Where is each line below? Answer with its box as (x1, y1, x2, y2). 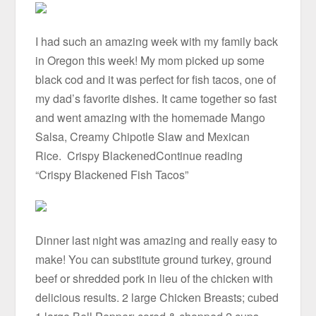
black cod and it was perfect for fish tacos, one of (35, 71, 276, 88)
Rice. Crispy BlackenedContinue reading (35, 147, 243, 164)
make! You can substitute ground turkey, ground (35, 250, 272, 267)
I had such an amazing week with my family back (35, 33, 279, 50)
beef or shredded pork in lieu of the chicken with (35, 269, 274, 286)
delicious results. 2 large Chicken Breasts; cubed (35, 288, 279, 305)
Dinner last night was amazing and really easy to (35, 231, 278, 248)
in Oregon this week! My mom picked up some (35, 52, 265, 69)
